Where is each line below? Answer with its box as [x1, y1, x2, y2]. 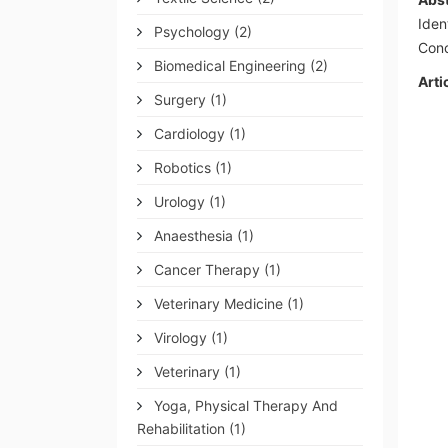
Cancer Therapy [150, 261, 264, 278]
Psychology [150, 23, 234, 40]
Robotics [150, 159, 215, 176]
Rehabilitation [137, 420, 229, 437]
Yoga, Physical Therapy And [150, 397, 338, 414]
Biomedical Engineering [150, 57, 310, 74]
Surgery [150, 91, 210, 108]
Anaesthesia [150, 227, 237, 244]
